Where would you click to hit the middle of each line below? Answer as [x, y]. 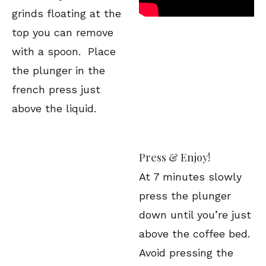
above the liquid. [58, 108]
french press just [56, 89]
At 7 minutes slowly [190, 177]
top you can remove [63, 32]
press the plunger [185, 196]
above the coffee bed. [196, 234]
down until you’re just [195, 215]
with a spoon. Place [64, 51]
